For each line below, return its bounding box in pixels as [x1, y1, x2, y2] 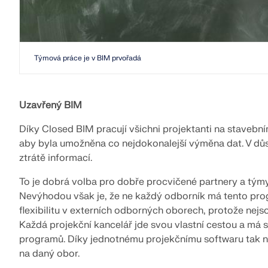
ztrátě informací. [19, 151, 92, 164]
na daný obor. [19, 247, 80, 260]
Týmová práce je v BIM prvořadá [34, 53, 141, 63]
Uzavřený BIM [19, 99, 82, 111]
